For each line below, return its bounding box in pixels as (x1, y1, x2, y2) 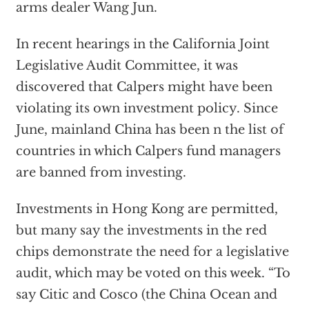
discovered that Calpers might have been (15, 79, 272, 94)
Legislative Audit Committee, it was (15, 58, 238, 73)
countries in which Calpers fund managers (15, 143, 281, 159)
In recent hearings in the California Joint (15, 37, 270, 52)
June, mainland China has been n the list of (15, 122, 283, 137)
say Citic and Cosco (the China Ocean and (15, 287, 277, 302)
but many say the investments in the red (15, 223, 267, 238)
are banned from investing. (15, 165, 186, 180)
